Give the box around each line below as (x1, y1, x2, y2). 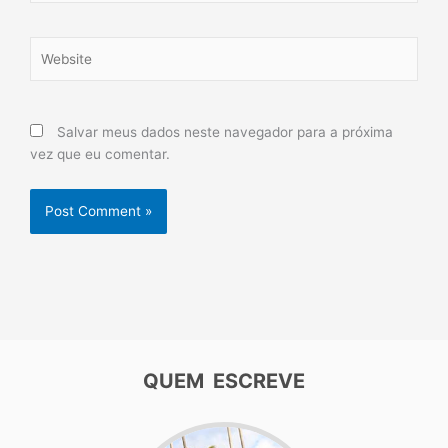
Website (29, 38, 80, 55)
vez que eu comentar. (30, 146, 170, 163)
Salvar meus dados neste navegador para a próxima (57, 124, 393, 141)
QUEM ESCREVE (143, 369, 305, 394)
